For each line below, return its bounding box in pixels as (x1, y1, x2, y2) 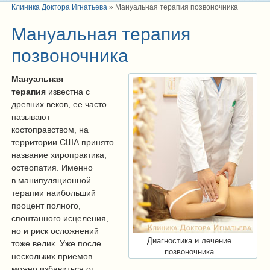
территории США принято (11, 137, 114, 148)
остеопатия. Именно (11, 163, 93, 173)
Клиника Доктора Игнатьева (11, 3, 107, 12)
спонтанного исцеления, (11, 213, 108, 224)
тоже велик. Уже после (11, 239, 101, 249)
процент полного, (11, 201, 81, 211)
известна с (46, 87, 90, 97)
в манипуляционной (11, 175, 91, 186)
